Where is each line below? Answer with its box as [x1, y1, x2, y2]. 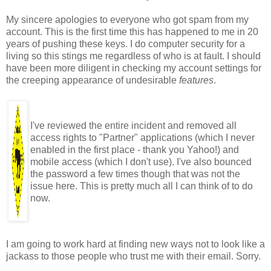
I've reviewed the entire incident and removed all [30, 120, 237, 131]
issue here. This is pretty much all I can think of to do [30, 180, 253, 191]
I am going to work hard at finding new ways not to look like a [6, 238, 265, 249]
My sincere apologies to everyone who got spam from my [6, 14, 249, 25]
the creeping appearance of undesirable [6, 74, 179, 85]
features [179, 74, 214, 85]
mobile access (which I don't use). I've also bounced [30, 156, 252, 167]
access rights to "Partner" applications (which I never [30, 132, 255, 143]
